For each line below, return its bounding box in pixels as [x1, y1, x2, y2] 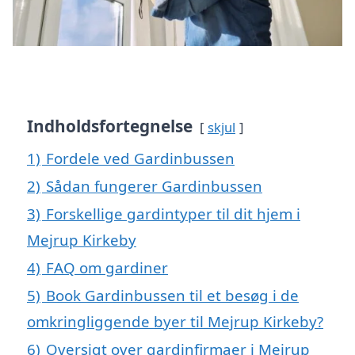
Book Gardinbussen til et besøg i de [46, 284, 299, 305]
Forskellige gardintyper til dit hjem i [46, 203, 300, 223]
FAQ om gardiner [46, 257, 168, 277]
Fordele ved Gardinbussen [46, 147, 235, 168]
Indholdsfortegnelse [27, 114, 193, 137]
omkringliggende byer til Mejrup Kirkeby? [27, 311, 323, 331]
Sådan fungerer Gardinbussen [46, 175, 262, 196]
